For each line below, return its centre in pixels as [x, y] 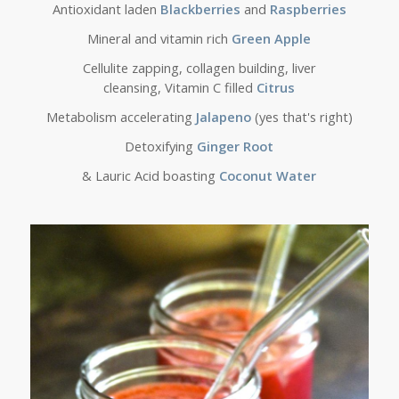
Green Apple [270, 38]
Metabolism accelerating [121, 117]
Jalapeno [223, 117]
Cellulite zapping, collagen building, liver [199, 67]
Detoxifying [161, 147]
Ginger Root [236, 147]
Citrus [276, 87]
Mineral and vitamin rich [158, 38]
